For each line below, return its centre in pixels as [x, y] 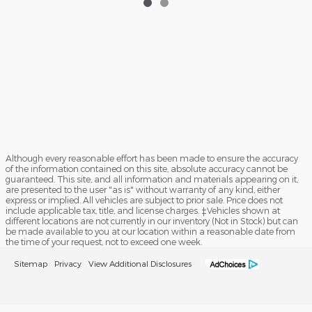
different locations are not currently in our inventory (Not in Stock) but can [152, 220]
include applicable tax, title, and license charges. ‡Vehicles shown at [143, 210]
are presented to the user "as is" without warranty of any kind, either [143, 189]
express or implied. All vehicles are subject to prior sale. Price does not [144, 200]
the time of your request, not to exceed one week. [104, 241]
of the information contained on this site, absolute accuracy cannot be [147, 168]
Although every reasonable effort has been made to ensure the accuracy [152, 158]
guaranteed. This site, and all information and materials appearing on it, [152, 179]
